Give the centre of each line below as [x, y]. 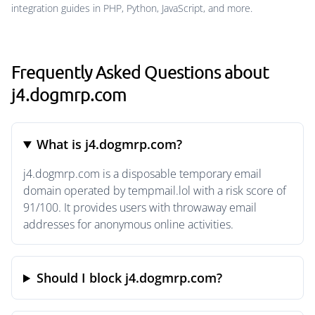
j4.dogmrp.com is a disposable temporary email [142, 174]
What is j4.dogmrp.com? [110, 144]
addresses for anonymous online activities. [128, 224]
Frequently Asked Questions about [140, 72]
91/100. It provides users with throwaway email [140, 207]
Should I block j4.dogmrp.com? [130, 278]
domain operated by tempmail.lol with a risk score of [155, 191]
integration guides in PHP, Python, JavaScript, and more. [132, 8]
